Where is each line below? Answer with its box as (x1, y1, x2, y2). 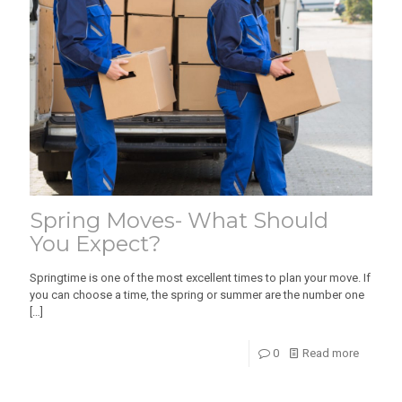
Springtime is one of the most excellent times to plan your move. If (30, 270, 371, 284)
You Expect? (30, 230, 162, 257)
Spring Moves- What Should (30, 206, 328, 233)
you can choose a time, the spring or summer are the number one (30, 287, 364, 301)
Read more (302, 345, 359, 360)
